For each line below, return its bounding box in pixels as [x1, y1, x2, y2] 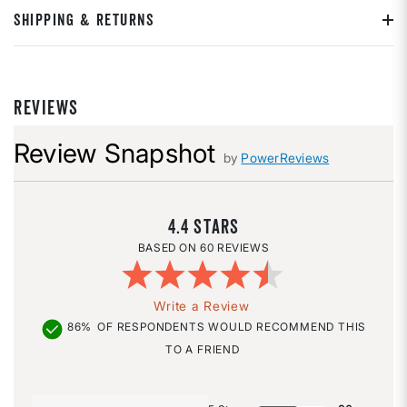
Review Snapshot [14, 137, 216, 170]
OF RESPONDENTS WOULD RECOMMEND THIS [97, 320, 367, 334]
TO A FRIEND [165, 342, 240, 357]
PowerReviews [241, 150, 330, 166]
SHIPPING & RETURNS [14, 10, 154, 30]
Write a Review [153, 298, 250, 314]
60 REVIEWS [200, 241, 270, 255]
